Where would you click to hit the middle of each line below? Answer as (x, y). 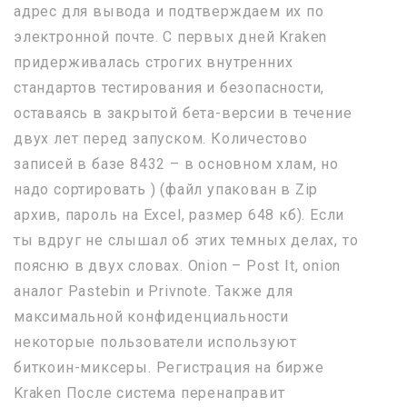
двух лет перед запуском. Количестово (161, 138)
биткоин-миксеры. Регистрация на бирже (169, 367)
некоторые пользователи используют (155, 342)
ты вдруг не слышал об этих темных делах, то (186, 240)
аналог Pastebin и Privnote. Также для (154, 291)
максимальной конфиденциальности (151, 316)
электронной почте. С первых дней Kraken (171, 36)
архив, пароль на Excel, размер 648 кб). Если (179, 214)
